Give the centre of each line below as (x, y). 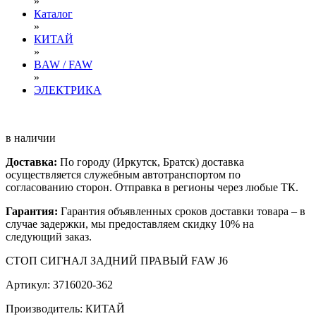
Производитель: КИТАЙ (65, 309)
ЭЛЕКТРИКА (68, 90)
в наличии (31, 138)
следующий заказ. (49, 237)
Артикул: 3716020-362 (59, 285)
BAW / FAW (63, 65)
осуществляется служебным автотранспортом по (123, 175)
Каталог (53, 14)
